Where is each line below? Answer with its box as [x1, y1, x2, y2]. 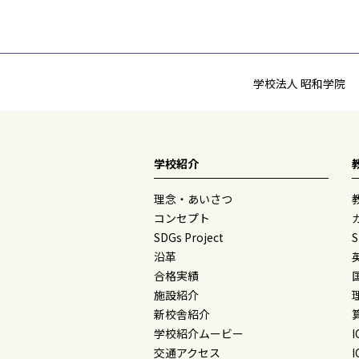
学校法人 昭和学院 [252, 75, 345, 92]
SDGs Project [154, 229, 224, 246]
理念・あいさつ [154, 191, 232, 208]
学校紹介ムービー [154, 325, 244, 342]
